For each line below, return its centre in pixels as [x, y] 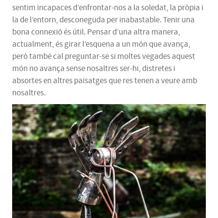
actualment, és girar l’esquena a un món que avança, [101, 44]
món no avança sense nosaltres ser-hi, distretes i [94, 69]
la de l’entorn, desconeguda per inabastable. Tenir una [103, 20]
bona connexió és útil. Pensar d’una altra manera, [96, 32]
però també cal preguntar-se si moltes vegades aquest [104, 56]
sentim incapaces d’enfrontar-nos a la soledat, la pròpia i [108, 8]
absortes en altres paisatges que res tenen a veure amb [105, 81]
